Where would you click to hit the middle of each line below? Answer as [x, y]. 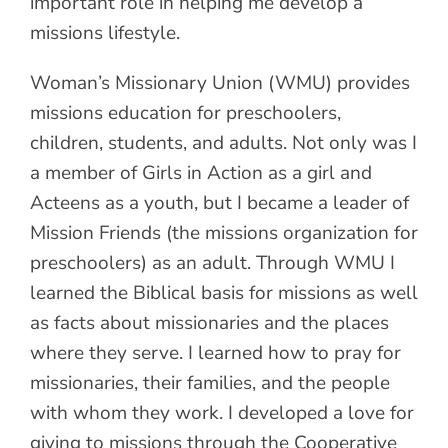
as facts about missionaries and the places [209, 322]
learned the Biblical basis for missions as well [224, 292]
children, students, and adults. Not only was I [223, 142]
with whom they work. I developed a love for [222, 412]
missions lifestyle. [105, 32]
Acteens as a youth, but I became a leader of [219, 202]
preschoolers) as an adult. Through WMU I [212, 262]
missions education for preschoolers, [185, 112]
